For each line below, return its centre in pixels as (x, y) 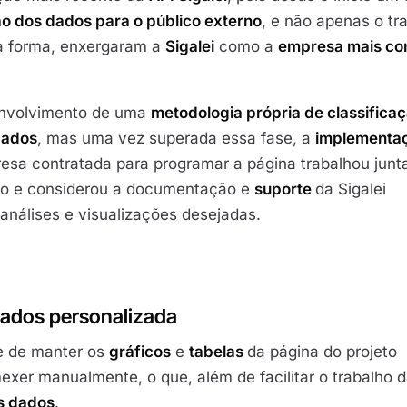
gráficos (140, 351)
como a (246, 47)
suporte (285, 189)
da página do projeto (322, 351)
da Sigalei (351, 189)
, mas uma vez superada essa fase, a (176, 139)
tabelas (218, 351)
